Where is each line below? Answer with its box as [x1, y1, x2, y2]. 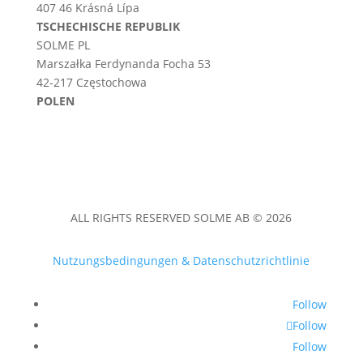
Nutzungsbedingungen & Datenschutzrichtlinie [53, 253, 310, 269]
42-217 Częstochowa [36, 75, 147, 91]
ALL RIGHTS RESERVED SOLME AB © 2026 [70, 210, 293, 226]
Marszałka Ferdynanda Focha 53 [36, 56, 211, 72]
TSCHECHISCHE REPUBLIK [36, 19, 180, 35]
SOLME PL [36, 37, 90, 53]
